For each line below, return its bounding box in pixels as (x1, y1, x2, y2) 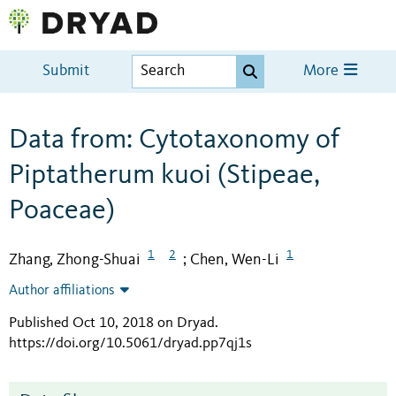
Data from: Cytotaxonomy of (9, 126, 339, 155)
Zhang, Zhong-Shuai (9, 251, 141, 268)
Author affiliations (9, 284, 115, 299)
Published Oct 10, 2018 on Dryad (9, 316, 215, 331)
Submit (42, 64, 90, 80)
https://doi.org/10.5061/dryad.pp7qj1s (9, 336, 252, 352)
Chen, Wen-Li (190, 251, 279, 268)
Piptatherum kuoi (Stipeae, (9, 161, 320, 190)
